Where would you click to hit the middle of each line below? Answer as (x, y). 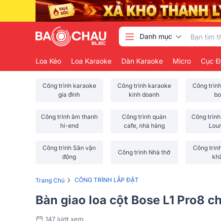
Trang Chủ (50, 180)
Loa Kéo (48, 61)
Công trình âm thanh (69, 117)
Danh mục (156, 36)
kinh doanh (144, 94)
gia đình (69, 94)
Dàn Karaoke (142, 61)
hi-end (69, 126)
